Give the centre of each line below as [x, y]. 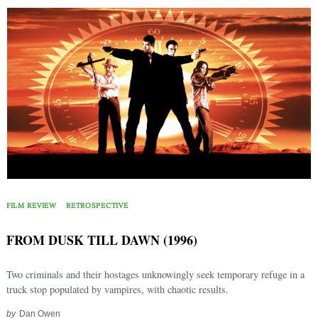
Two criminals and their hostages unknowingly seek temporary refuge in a [155, 274]
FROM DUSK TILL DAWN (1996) [102, 240]
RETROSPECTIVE [97, 206]
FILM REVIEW [32, 206]
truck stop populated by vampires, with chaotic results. [117, 289]
